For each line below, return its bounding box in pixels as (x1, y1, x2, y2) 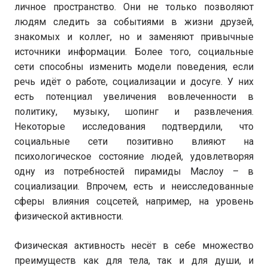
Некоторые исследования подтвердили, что (14, 121, 254, 132)
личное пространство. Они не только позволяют (14, 1, 254, 13)
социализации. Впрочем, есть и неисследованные (14, 181, 254, 192)
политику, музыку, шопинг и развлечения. (14, 106, 254, 117)
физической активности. (14, 211, 123, 222)
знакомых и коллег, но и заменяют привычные (14, 31, 254, 42)
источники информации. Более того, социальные (14, 46, 254, 57)
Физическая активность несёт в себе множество (14, 240, 254, 251)
